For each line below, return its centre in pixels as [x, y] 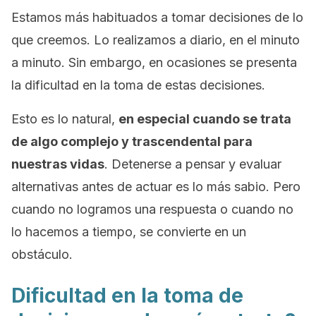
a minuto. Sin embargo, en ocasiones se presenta [154, 62]
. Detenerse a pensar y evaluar [193, 164]
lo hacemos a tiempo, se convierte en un [129, 232]
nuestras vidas [58, 164]
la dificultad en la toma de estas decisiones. [138, 85]
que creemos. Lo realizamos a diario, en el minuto [156, 40]
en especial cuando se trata [205, 119]
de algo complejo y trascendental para [132, 141]
